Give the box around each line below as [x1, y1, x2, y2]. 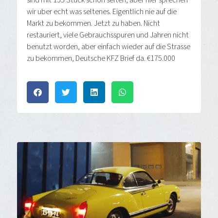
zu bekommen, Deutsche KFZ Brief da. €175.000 [27, 53, 175, 64]
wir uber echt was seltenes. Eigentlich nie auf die [27, 6, 177, 18]
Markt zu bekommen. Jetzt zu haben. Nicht [27, 18, 160, 29]
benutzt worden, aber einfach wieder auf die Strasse [27, 41, 190, 53]
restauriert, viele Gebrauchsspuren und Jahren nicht [27, 30, 189, 41]
